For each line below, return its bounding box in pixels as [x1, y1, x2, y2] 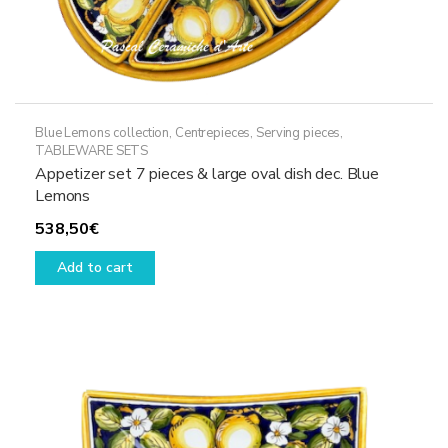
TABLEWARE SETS [35, 142, 149, 161]
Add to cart [57, 258, 133, 278]
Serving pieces [256, 124, 341, 143]
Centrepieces [174, 124, 251, 143]
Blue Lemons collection [35, 124, 170, 143]
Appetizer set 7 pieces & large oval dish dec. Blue [35, 163, 379, 186]
